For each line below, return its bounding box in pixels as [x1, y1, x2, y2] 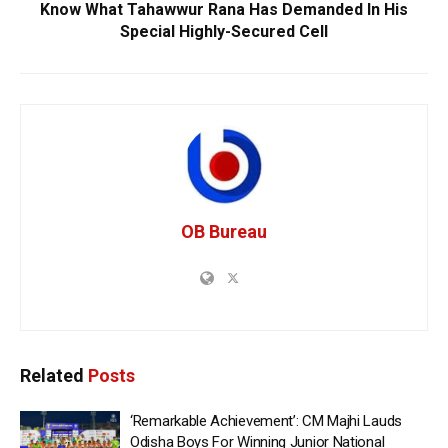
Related [20, 365, 84, 387]
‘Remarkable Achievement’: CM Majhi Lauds [130, 412, 402, 431]
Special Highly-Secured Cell [120, 22, 328, 42]
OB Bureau [181, 221, 267, 243]
